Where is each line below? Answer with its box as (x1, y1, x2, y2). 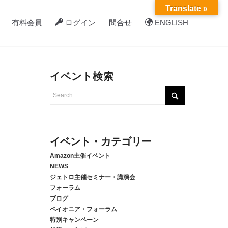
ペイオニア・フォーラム (49, 206, 117, 213)
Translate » (165, 4, 208, 13)
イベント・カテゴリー (49, 135, 152, 147)
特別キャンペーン (49, 216, 99, 223)
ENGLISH (153, 18, 189, 27)
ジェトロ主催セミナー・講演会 (49, 174, 135, 181)
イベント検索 (49, 70, 114, 82)
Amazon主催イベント (49, 152, 110, 159)
